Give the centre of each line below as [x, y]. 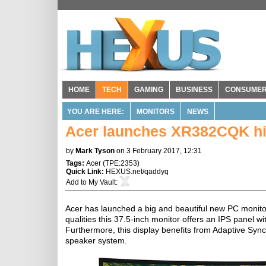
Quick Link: [86, 172]
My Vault [102, 182]
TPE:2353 [121, 163]
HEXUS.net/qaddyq [137, 172]
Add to [77, 182]
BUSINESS [194, 90]
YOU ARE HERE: [96, 112]
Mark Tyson [95, 151]
